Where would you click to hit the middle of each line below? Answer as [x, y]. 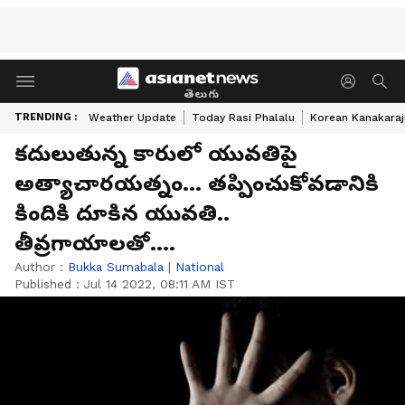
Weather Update [132, 118]
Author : [41, 267]
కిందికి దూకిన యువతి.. [122, 213]
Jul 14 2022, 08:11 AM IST [160, 284]
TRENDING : [46, 117]
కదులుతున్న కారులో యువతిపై [156, 154]
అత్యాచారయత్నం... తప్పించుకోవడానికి [197, 184]
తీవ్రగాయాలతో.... [95, 243]
